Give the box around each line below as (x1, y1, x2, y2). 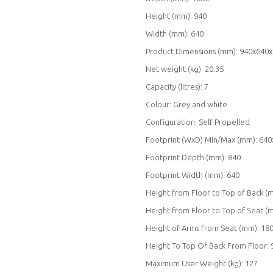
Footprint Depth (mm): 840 (146, 152, 241, 161)
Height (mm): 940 (146, 11, 207, 20)
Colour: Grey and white (146, 99, 227, 108)
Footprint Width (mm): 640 (146, 170, 239, 179)
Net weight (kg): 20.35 (146, 64, 224, 73)
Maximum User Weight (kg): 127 (146, 258, 258, 268)
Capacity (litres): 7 (146, 82, 208, 91)
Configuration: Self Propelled (146, 117, 250, 126)
